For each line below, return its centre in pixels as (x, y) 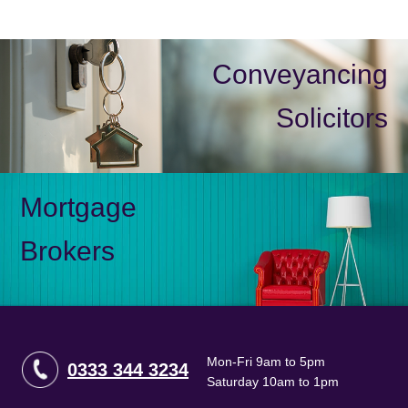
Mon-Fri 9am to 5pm (266, 362)
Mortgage (79, 208)
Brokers (68, 251)
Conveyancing (300, 74)
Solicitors (331, 117)
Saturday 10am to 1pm (273, 382)
